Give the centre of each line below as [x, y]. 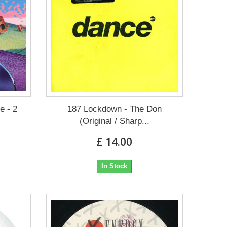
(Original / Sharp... [114, 121]
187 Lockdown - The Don [114, 109]
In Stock [115, 166]
